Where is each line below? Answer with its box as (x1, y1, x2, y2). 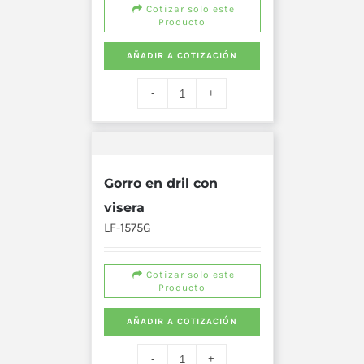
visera (103, 200, 145, 216)
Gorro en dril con (103, 175, 218, 192)
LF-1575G (103, 220, 151, 236)
